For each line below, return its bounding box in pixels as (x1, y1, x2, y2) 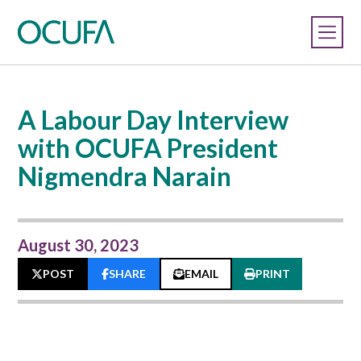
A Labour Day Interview (18, 104, 289, 135)
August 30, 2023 (18, 235, 139, 255)
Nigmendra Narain (18, 160, 232, 192)
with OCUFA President (18, 132, 279, 164)
